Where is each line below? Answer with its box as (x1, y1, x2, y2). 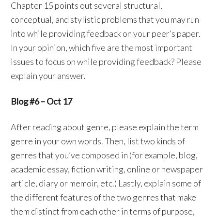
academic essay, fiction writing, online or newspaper (11, 164, 203, 175)
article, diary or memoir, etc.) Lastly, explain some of (11, 178, 201, 189)
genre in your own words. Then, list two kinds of (11, 136, 186, 147)
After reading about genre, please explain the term (11, 122, 199, 133)
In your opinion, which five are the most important (11, 42, 193, 53)
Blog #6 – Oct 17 (11, 96, 73, 107)
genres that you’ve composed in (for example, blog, (11, 150, 198, 161)
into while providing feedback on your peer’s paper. (11, 28, 201, 39)
